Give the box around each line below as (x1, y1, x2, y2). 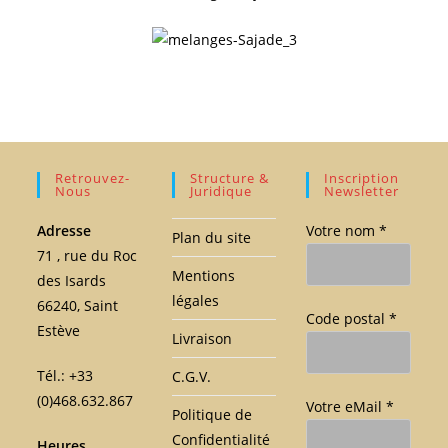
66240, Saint (37, 295, 119, 315)
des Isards (37, 270, 107, 290)
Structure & (189, 168, 269, 187)
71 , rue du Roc (37, 245, 138, 265)
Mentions (171, 265, 235, 285)
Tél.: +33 (37, 365, 94, 385)
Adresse (37, 220, 92, 240)
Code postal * (306, 308, 398, 328)
